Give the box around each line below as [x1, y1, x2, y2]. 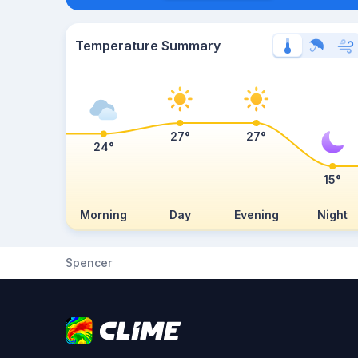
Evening [233, 208, 279, 221]
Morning [80, 208, 128, 221]
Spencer [66, 256, 112, 269]
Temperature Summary [75, 38, 221, 54]
